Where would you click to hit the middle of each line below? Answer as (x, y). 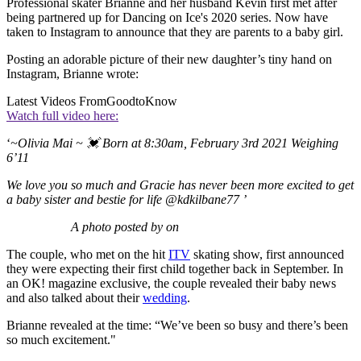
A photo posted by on (125, 227)
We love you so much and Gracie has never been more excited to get (180, 185)
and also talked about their (75, 298)
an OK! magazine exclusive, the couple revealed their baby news (171, 284)
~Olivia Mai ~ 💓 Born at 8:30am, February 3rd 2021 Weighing (174, 143)
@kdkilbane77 (202, 200)
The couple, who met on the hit (87, 255)
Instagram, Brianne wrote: (74, 74)
